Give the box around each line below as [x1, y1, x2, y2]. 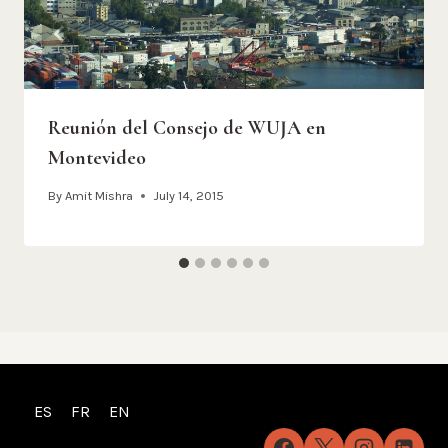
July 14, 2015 [153, 187, 225, 203]
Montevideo [48, 145, 146, 170]
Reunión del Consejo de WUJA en [48, 115, 326, 140]
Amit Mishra [65, 187, 134, 203]
